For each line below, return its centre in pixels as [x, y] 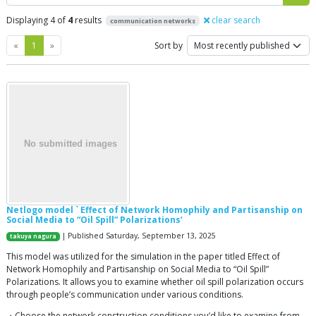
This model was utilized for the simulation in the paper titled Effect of [143, 256]
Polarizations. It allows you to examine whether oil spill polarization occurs [155, 282]
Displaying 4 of [37, 20]
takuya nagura [34, 236]
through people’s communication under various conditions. [125, 294]
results [88, 20]
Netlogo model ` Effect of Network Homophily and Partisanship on [154, 210]
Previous [35, 44]
